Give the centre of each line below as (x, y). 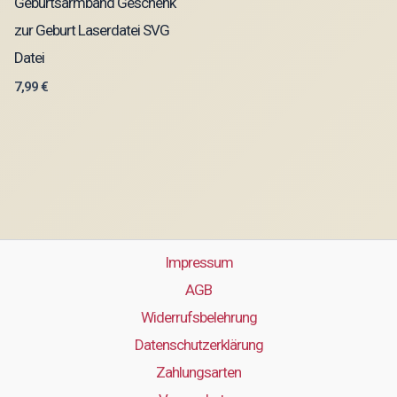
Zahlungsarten (198, 373)
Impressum (198, 263)
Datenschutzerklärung (198, 345)
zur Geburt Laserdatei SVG (92, 30)
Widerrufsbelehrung (198, 318)
